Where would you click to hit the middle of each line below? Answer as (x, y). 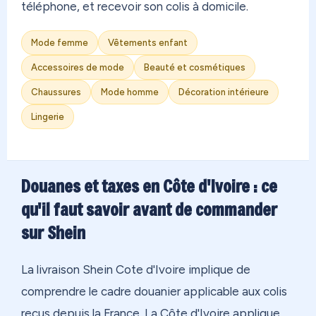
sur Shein (53, 233)
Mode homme (130, 92)
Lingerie (48, 117)
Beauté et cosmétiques (195, 68)
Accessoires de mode (78, 68)
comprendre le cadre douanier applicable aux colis (154, 292)
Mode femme (60, 43)
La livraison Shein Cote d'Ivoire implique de (136, 270)
